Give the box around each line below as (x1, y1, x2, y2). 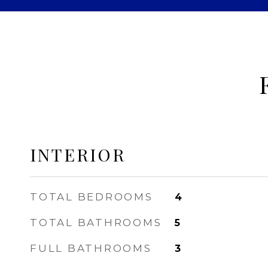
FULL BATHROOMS (30, 242, 152, 254)
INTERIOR (30, 143, 126, 166)
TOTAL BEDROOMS (30, 191, 153, 203)
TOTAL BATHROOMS (30, 217, 162, 229)
